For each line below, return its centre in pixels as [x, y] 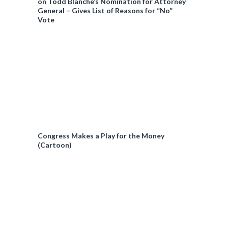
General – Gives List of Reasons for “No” [105, 10]
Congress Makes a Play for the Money [101, 136]
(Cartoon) [55, 145]
